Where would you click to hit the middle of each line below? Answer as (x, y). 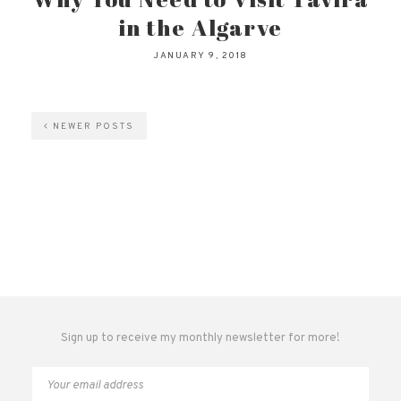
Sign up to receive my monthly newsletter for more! (200, 339)
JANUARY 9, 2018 (200, 56)
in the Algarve (200, 28)
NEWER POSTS (92, 127)
